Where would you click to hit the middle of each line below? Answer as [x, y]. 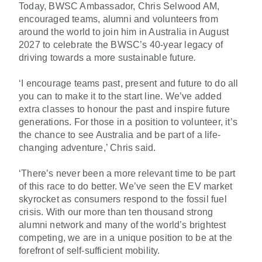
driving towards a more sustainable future [106, 57]
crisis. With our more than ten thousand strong [116, 212]
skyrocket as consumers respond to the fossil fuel [123, 199]
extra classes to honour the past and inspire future [125, 109]
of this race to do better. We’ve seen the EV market [126, 186]
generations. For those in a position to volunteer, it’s [128, 122]
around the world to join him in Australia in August [124, 32]
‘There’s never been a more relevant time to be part [127, 173]
